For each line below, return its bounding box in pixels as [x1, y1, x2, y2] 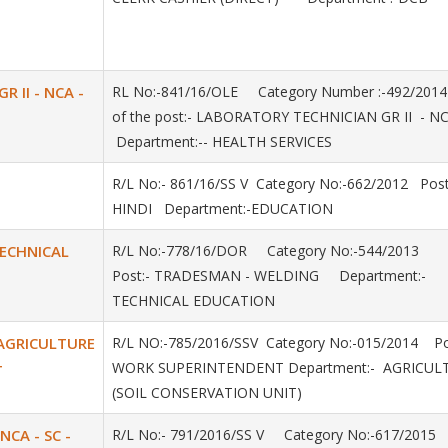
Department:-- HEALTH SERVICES [112, 132, 332, 151]
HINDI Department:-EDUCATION [112, 199, 333, 218]
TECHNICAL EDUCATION [112, 291, 299, 310]
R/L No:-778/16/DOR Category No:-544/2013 [112, 241, 443, 260]
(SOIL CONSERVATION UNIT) [112, 383, 302, 402]
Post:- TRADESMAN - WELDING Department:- [112, 266, 426, 285]
